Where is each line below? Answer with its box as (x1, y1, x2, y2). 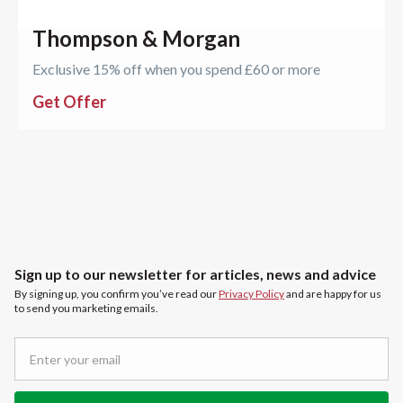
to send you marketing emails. (14, 301, 158, 316)
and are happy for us (284, 287, 381, 301)
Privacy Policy (219, 287, 284, 301)
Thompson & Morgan (32, 25, 240, 52)
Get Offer (32, 92, 106, 112)
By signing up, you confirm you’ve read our (14, 287, 219, 301)
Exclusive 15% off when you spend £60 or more (32, 60, 320, 78)
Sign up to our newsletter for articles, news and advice (14, 265, 376, 283)
